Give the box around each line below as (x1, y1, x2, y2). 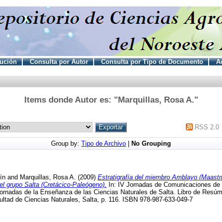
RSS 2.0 (195, 123, 220, 131)
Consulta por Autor (29, 57, 88, 65)
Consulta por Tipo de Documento (101, 57, 203, 65)
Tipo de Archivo (81, 139, 126, 147)
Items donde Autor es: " (24, 95, 118, 105)
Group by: (51, 139, 81, 147)
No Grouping (131, 139, 171, 147)
